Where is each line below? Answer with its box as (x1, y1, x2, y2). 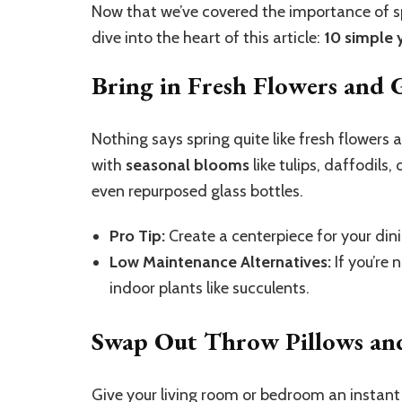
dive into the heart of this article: (92, 27, 324, 48)
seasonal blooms (126, 154, 249, 175)
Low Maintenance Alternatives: (109, 251, 331, 272)
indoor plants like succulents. (109, 277, 310, 298)
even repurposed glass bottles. (92, 180, 303, 201)
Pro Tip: (109, 225, 165, 246)
